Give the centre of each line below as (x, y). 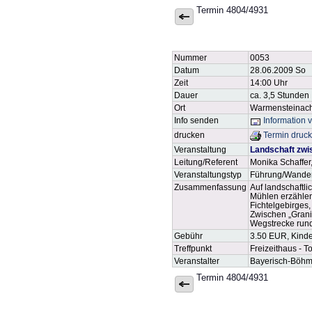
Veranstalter (197, 261)
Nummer (190, 57)
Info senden (196, 120)
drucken (189, 135)
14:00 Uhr (269, 83)
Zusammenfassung (210, 187)
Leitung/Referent (206, 162)
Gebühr (188, 236)
